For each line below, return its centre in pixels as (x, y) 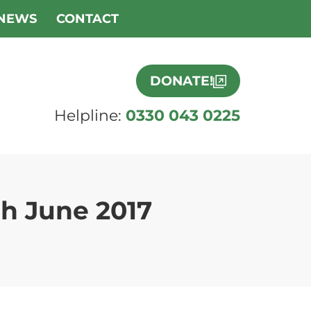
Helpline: (90, 116)
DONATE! (182, 81)
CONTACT (87, 19)
